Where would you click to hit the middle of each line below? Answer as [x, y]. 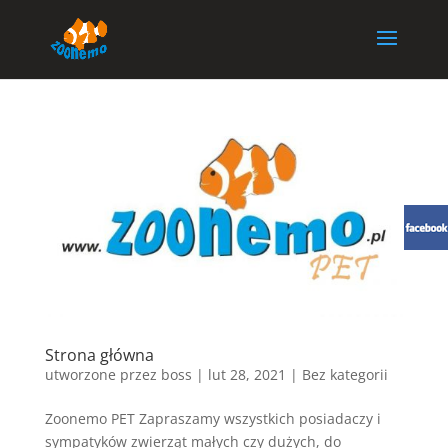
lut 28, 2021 [246, 375]
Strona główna [99, 355]
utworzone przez [102, 375]
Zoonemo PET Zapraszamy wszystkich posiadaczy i [212, 419]
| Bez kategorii [336, 375]
